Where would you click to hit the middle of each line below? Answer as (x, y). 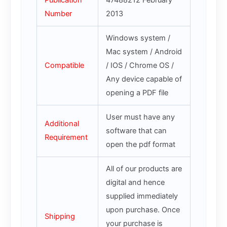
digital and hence (135, 183)
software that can (136, 131)
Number (58, 14)
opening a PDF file (137, 93)
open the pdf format (140, 145)
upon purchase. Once (143, 210)
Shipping (60, 217)
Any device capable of (144, 79)
